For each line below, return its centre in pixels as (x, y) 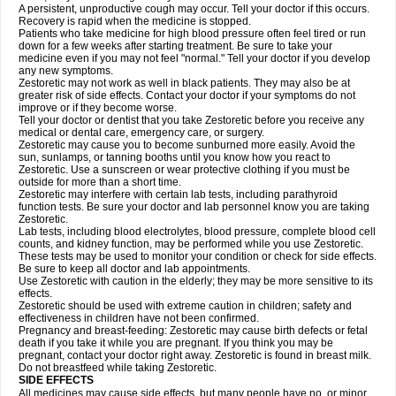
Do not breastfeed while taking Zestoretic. (118, 368)
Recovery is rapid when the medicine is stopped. (135, 21)
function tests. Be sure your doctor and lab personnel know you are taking (194, 207)
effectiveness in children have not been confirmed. (139, 318)
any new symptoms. (66, 71)
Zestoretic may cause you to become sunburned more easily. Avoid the (187, 145)
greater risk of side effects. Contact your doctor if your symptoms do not (187, 95)
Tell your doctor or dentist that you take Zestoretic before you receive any (191, 120)
